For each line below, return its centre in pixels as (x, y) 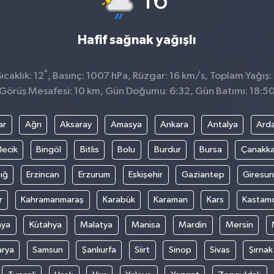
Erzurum (94, 174)
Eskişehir (146, 174)
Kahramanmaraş (52, 199)
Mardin (193, 224)
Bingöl (49, 149)
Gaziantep (203, 174)
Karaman (171, 199)
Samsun (48, 250)
